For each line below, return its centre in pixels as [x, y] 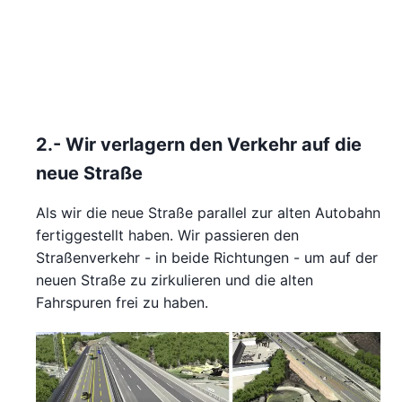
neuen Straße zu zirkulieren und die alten [175, 280]
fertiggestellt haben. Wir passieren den [167, 236]
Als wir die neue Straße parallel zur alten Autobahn [208, 213]
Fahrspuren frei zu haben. [122, 303]
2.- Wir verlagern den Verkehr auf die [199, 145]
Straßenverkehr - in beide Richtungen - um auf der [207, 258]
